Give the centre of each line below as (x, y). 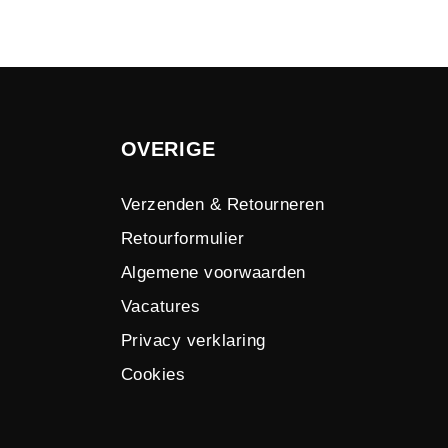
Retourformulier (182, 238)
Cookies (153, 374)
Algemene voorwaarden (213, 272)
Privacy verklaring (193, 340)
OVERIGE (168, 149)
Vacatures (160, 306)
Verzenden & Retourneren (222, 204)
